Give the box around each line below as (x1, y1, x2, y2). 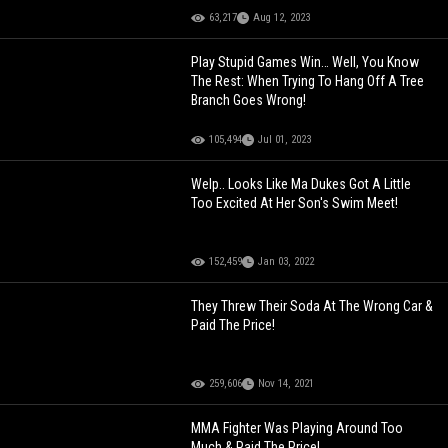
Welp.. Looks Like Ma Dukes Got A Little (191, 175, 412, 192)
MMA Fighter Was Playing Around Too (191, 419, 404, 436)
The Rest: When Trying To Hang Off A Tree (191, 72, 425, 89)
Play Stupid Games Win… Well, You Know (191, 53, 420, 70)
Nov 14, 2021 (258, 376, 315, 390)
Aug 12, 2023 (253, 10, 311, 24)
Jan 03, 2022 (258, 254, 315, 268)
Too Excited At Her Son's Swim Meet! (191, 194, 399, 211)
